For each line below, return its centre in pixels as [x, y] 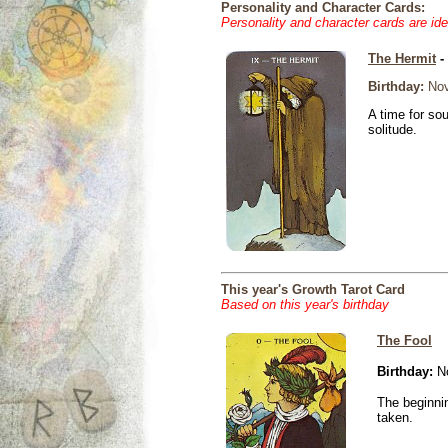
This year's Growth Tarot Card [313, 289]
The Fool [404, 340]
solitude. [392, 129]
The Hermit [402, 58]
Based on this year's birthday [305, 304]
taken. [395, 417]
